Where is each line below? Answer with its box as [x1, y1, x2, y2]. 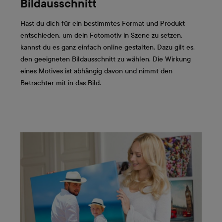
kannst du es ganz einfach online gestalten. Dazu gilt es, [20, 43, 195, 52]
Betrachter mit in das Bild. [20, 78, 101, 87]
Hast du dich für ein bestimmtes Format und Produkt [20, 19, 185, 28]
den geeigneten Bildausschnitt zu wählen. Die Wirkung [20, 55, 191, 63]
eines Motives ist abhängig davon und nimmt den [20, 66, 172, 75]
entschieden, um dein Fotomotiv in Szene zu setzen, [20, 31, 182, 40]
